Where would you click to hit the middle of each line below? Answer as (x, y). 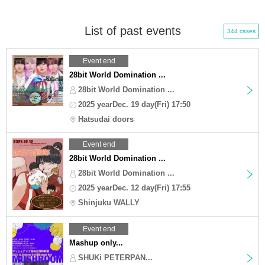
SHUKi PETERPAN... (115, 257)
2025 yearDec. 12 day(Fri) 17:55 (134, 188)
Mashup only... (96, 243)
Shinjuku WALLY (109, 202)
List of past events (132, 30)
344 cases (241, 31)
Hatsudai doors (106, 119)
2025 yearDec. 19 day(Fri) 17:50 (134, 104)
